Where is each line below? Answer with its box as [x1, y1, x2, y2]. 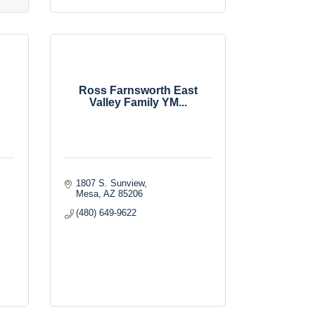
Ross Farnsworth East [78, 84, 198, 96]
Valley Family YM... [89, 96, 187, 108]
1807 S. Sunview [76, 178, 145, 188]
